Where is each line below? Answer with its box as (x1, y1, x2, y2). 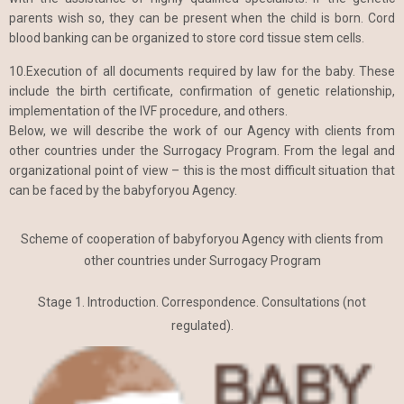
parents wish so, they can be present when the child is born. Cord (9, 10, 395, 25)
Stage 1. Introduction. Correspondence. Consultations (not (38, 294, 366, 309)
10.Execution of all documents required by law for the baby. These (9, 63, 395, 78)
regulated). (170, 317, 234, 333)
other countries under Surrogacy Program (83, 252, 321, 268)
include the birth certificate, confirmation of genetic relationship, (9, 83, 395, 98)
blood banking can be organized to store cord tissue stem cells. (9, 30, 364, 45)
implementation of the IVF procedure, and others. (9, 103, 288, 118)
